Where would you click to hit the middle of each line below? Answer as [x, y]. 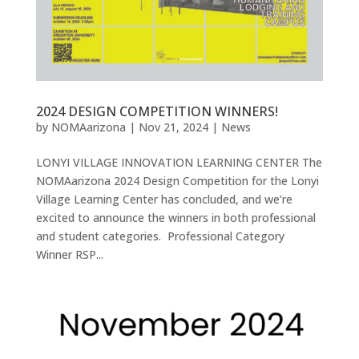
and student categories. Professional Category [160, 236]
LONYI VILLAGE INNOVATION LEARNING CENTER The [179, 162]
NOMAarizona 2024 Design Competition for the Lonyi [177, 180]
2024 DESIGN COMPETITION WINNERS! [157, 111]
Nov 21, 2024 [173, 127]
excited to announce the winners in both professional [175, 217]
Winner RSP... [69, 254]
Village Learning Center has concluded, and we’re [164, 199]
